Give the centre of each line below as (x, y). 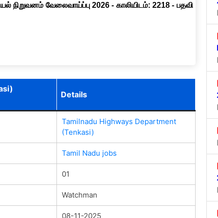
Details (74, 94)
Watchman (79, 195)
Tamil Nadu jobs (89, 153)
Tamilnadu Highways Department (119, 121)
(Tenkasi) (78, 132)
